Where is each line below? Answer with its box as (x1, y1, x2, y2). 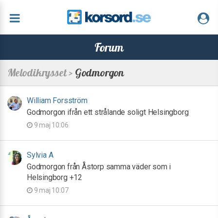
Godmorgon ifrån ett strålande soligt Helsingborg (27, 108, 189, 117)
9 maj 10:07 (32, 186, 69, 194)
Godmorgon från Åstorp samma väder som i (27, 162, 171, 171)
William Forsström (27, 96, 88, 105)
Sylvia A (27, 150, 54, 160)
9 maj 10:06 (32, 121, 69, 129)
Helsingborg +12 (27, 173, 83, 182)
